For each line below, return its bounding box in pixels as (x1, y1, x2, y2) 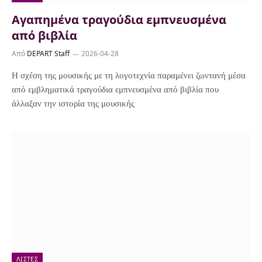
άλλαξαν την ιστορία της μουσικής (12, 98, 135, 108)
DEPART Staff (27, 48, 70, 58)
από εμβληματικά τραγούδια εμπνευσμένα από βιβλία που (12, 84, 219, 94)
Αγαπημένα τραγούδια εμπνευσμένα (12, 11, 226, 27)
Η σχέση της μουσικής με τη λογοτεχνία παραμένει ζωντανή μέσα (12, 70, 246, 80)
